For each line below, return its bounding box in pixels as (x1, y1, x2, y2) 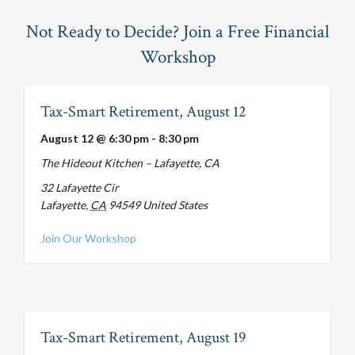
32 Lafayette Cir (40, 180, 119, 194)
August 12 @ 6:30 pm (40, 131, 149, 145)
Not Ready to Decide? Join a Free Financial (25, 19, 330, 44)
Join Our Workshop (40, 231, 136, 245)
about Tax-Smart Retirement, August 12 (136, 230, 334, 244)
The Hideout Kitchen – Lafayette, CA (40, 155, 219, 170)
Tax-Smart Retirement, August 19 (40, 326, 246, 348)
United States (143, 197, 208, 212)
